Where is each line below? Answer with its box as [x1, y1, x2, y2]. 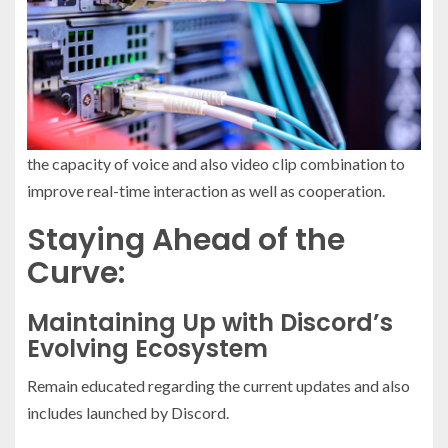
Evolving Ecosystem [27, 332, 268, 366]
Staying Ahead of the [27, 219, 345, 262]
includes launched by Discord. [27, 403, 229, 423]
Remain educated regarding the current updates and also [27, 376, 410, 396]
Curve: [27, 252, 125, 295]
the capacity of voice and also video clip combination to [27, 154, 405, 174]
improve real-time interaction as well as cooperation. [27, 181, 385, 201]
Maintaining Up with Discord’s [27, 306, 393, 340]
